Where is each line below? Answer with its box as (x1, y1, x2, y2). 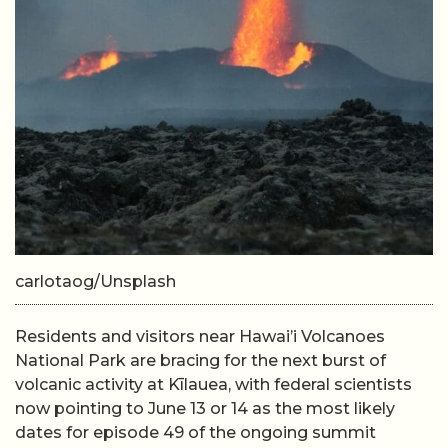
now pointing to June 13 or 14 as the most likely (15, 399, 395, 418)
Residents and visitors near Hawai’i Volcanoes (15, 327, 385, 346)
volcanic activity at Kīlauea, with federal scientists (15, 375, 412, 394)
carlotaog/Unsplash (15, 272, 176, 291)
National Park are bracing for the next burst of (15, 351, 386, 370)
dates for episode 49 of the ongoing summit (15, 423, 376, 442)
